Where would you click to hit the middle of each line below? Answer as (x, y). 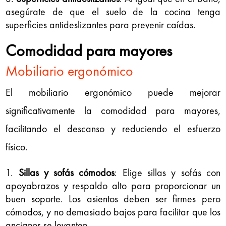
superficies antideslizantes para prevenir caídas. (101, 24)
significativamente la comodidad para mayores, (113, 110)
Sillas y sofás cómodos (67, 172)
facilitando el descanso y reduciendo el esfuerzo (113, 128)
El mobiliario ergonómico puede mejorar (113, 92)
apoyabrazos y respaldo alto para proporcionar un (113, 185)
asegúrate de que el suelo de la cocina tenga (113, 11)
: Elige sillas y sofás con (167, 172)
